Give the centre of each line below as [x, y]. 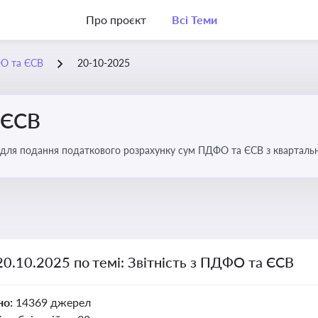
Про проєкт [116, 20]
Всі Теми [194, 20]
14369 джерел [53, 302]
